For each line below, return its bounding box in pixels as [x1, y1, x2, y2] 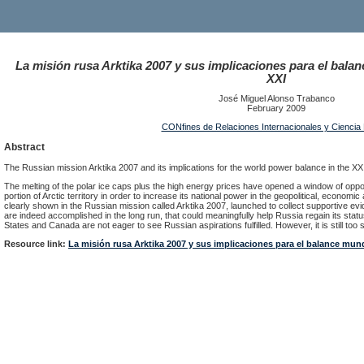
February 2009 [247, 102, 305, 113]
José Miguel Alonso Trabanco [218, 93, 335, 103]
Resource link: [4, 238, 68, 249]
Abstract [4, 141, 45, 153]
